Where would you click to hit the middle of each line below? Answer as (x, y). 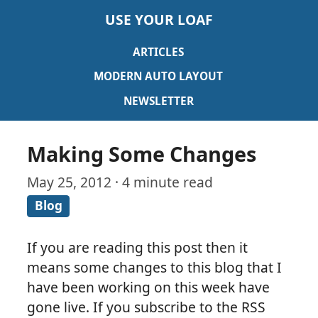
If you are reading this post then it (138, 248)
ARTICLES (159, 52)
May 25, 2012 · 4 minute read (120, 182)
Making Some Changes (142, 153)
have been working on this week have (149, 287)
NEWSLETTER (158, 101)
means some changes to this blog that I (155, 268)
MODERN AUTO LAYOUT (159, 77)
